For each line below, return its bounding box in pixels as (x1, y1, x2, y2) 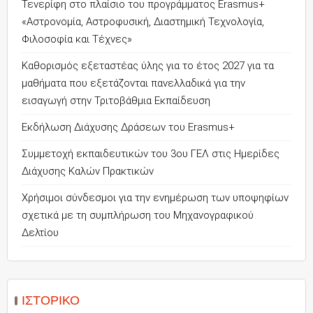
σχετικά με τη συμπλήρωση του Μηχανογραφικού (22, 209, 254, 221)
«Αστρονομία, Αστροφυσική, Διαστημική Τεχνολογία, (22, 15, 264, 28)
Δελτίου (22, 226, 59, 239)
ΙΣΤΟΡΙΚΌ (22, 293, 80, 307)
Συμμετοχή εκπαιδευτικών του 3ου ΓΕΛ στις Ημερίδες (22, 147, 279, 160)
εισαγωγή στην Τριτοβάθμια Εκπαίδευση (22, 94, 210, 107)
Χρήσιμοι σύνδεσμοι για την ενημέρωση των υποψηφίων (22, 191, 289, 204)
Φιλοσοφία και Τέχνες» (22, 33, 132, 45)
